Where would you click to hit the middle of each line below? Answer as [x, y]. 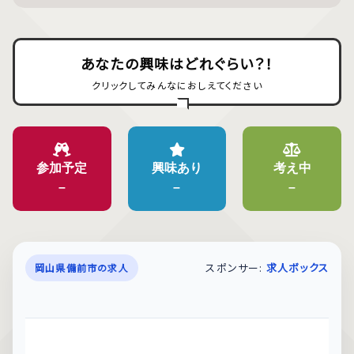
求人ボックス [297, 267]
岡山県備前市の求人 [82, 267]
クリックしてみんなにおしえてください [177, 85]
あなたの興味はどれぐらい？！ [177, 64]
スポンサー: [236, 267]
